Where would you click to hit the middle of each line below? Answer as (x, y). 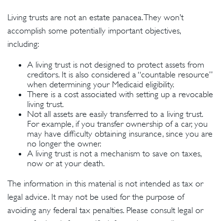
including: (23, 44)
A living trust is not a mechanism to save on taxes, (114, 153)
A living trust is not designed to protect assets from (116, 65)
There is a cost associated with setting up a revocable (120, 94)
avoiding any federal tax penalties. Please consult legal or (105, 210)
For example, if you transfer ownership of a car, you (117, 124)
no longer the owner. (64, 144)
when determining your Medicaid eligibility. (101, 84)
